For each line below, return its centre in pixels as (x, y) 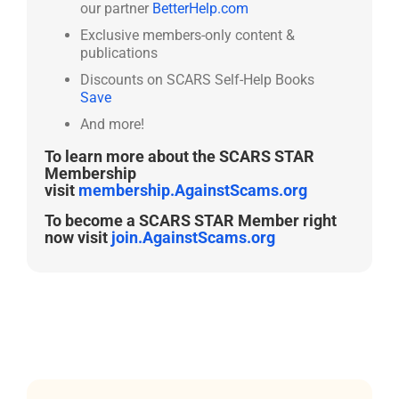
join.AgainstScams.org (193, 237)
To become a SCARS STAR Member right (191, 220)
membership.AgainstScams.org (193, 190)
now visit (78, 237)
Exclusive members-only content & (187, 35)
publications (119, 53)
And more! (112, 124)
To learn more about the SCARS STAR (179, 156)
